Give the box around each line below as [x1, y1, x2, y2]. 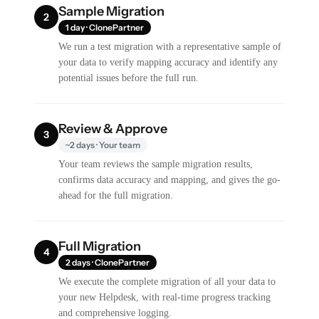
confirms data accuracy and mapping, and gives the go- [58, 174, 281, 185]
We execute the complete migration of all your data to [58, 276, 276, 287]
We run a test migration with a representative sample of [58, 41, 282, 52]
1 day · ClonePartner [66, 22, 145, 33]
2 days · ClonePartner [66, 257, 150, 268]
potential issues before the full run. [58, 73, 199, 83]
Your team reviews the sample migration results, [58, 159, 253, 169]
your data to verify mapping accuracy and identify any [58, 57, 278, 68]
